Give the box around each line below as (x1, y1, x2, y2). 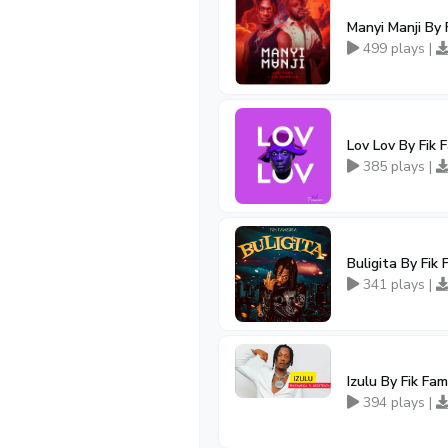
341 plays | (359, 275, 436, 294)
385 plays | (359, 157, 436, 176)
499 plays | (359, 39, 436, 58)
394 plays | (359, 393, 436, 412)
